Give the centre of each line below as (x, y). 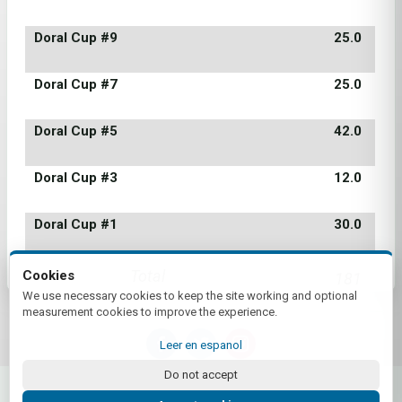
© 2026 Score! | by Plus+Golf (201, 377)
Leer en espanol (201, 345)
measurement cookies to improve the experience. (150, 312)
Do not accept (201, 375)
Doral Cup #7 (76, 84)
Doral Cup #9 (76, 38)
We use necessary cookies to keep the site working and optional (190, 296)
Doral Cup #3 (76, 178)
